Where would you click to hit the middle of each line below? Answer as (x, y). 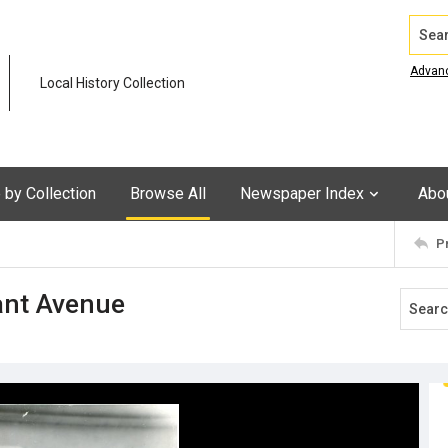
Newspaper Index (302, 193)
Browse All (168, 193)
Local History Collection (112, 83)
